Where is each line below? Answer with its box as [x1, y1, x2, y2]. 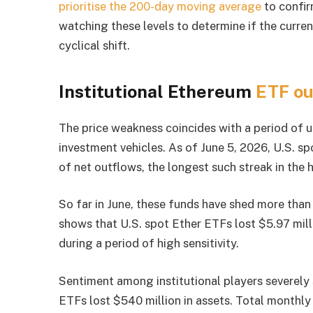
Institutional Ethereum [59, 80, 256, 102]
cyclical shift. [59, 38, 131, 53]
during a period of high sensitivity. [59, 236, 240, 251]
